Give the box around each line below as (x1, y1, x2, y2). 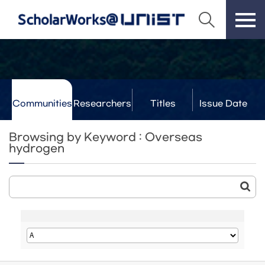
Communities (12, 99, 72, 109)
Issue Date (199, 99, 247, 109)
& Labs (86, 120, 118, 130)
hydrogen (9, 143, 64, 155)
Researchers (73, 99, 131, 109)
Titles (150, 99, 176, 109)
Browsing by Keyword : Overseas (9, 131, 202, 144)
